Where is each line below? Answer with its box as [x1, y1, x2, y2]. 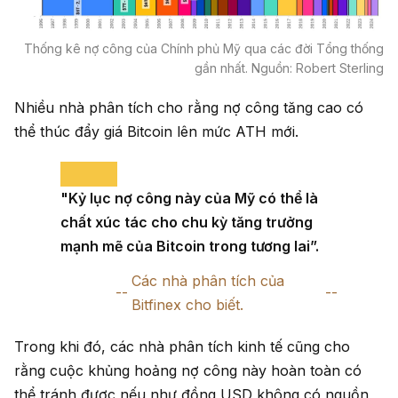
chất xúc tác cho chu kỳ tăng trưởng [60, 212, 313, 231]
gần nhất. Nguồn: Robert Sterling [195, 60, 384, 76]
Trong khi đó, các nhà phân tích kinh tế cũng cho [14, 337, 350, 355]
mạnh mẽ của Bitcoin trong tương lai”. [60, 236, 319, 255]
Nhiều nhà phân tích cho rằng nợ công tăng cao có [14, 98, 363, 116]
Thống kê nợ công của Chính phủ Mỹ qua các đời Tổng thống [24, 40, 384, 56]
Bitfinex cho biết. [131, 295, 244, 314]
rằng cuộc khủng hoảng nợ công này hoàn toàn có [14, 361, 362, 379]
